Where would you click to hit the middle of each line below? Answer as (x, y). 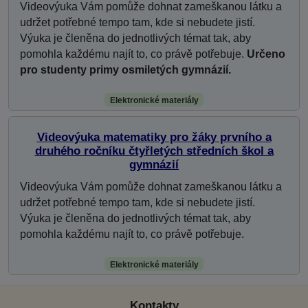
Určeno (266, 54)
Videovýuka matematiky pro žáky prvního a (154, 136)
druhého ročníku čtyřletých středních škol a (154, 150)
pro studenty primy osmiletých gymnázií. (125, 69)
